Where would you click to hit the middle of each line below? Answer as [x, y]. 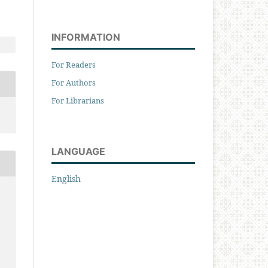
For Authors [74, 82]
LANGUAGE [78, 151]
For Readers [74, 64]
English [66, 178]
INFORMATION [86, 37]
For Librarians [78, 100]
